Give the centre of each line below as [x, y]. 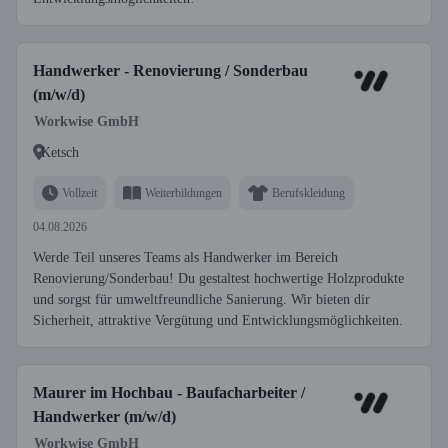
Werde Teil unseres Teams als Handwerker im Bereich [185, 257]
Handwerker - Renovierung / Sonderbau [170, 70]
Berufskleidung [308, 192]
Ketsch [60, 152]
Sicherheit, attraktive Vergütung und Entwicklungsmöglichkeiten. [218, 320]
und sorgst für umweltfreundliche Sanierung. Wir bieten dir [201, 299]
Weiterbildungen [183, 192]
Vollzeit [79, 192]
